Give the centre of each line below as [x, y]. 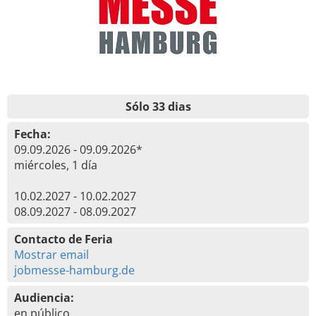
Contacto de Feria [63, 239]
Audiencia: [44, 298]
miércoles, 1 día [56, 165]
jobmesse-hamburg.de [74, 270]
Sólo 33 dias [158, 107]
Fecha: [32, 134]
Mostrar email [51, 255]
